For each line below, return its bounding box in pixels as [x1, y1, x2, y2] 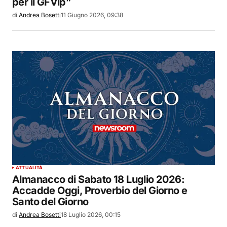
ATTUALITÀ [16, 165, 43, 170]
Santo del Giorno [12, 196, 89, 208]
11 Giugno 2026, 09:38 [61, 11, 123, 19]
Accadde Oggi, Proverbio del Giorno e [12, 184, 187, 197]
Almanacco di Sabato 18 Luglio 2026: [12, 173, 184, 185]
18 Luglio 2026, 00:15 [61, 211, 121, 218]
